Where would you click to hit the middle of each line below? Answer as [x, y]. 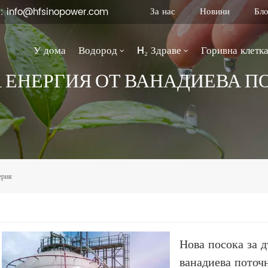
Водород [98, 51]
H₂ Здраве [159, 51]
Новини [214, 12]
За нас [162, 12]
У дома [50, 51]
